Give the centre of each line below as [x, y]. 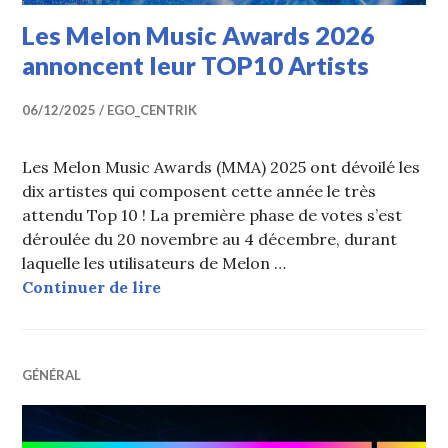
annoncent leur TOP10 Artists [196, 64]
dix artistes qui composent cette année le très [199, 190]
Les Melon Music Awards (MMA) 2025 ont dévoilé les [221, 166]
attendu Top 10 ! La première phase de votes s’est [212, 214]
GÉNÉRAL [52, 374]
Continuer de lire [92, 286]
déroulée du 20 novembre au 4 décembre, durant [210, 238]
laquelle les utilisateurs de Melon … [154, 262]
